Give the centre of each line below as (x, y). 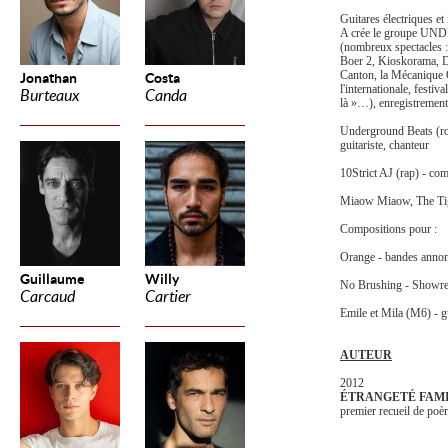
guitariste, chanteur (384, 145)
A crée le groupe (380, 33)
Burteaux (50, 95)
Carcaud (47, 296)
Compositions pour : (388, 229)
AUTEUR (366, 355)
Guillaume (52, 279)
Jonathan (48, 78)
